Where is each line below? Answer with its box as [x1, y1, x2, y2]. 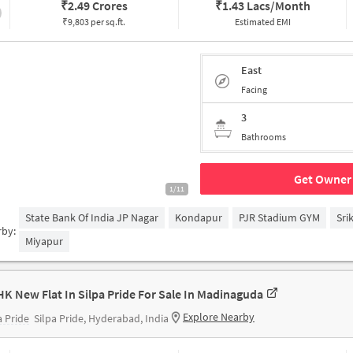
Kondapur [175, 210, 223, 225]
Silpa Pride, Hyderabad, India [34, 311, 169, 325]
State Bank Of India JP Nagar [25, 210, 159, 225]
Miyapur [25, 234, 64, 248]
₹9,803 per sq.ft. [62, 16, 126, 28]
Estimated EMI [234, 16, 291, 28]
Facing [241, 83, 267, 95]
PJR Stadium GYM [239, 210, 321, 225]
